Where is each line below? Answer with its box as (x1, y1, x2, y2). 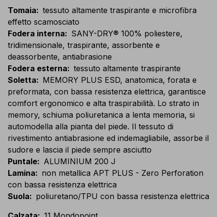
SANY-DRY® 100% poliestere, (71, 29, 183, 39)
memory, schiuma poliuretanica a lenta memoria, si (8, 110, 195, 120)
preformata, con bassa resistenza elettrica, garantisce (8, 87, 206, 97)
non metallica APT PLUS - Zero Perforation (42, 168, 203, 178)
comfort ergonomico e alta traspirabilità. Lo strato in (8, 98, 199, 108)
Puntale (8, 156, 37, 167)
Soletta (8, 75, 36, 85)
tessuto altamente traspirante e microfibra (43, 5, 197, 15)
